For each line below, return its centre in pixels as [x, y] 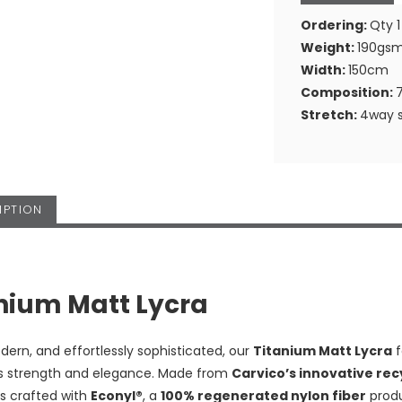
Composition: [349, 92]
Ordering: [336, 25]
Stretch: [331, 114]
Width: [325, 70]
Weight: [329, 47]
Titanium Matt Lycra [323, 351]
